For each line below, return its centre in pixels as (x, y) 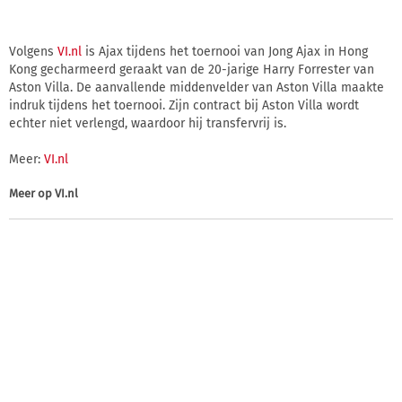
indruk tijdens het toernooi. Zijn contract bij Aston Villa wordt (184, 105)
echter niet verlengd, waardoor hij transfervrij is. (148, 123)
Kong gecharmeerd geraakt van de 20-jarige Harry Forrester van (192, 69)
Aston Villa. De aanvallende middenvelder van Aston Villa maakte (197, 87)
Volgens (33, 51)
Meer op (32, 193)
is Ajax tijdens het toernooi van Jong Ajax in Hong (225, 51)
